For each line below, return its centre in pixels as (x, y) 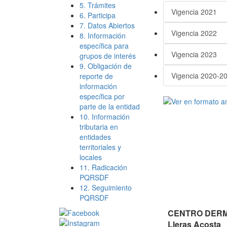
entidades (95, 137)
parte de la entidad (110, 106)
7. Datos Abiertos (107, 25)
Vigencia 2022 (194, 33)
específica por (102, 96)
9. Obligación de (106, 66)
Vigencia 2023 (194, 54)
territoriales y (100, 147)
